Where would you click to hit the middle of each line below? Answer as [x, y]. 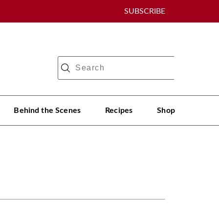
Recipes [119, 110]
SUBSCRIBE [145, 11]
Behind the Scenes [47, 110]
